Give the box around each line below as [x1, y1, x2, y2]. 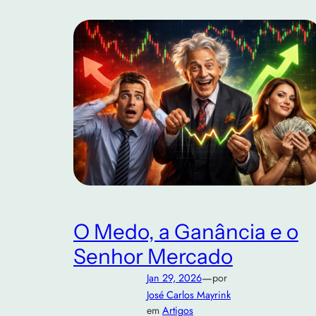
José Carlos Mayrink [147, 287, 231, 302]
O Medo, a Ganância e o [73, 218, 298, 244]
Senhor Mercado [73, 243, 233, 269]
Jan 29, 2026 [147, 270, 202, 285]
